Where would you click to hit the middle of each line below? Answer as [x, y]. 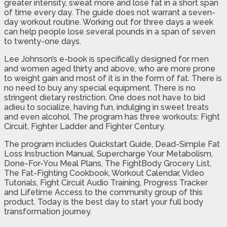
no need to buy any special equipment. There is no [100, 88]
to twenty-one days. [43, 41]
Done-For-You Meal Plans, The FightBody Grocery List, [108, 163]
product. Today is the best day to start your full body [104, 202]
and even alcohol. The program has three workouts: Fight [112, 117]
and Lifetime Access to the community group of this [103, 192]
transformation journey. [48, 211]
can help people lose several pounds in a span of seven [110, 31]
